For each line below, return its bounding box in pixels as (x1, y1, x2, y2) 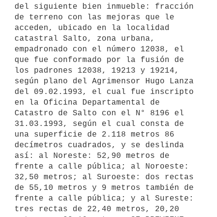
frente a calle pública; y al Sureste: (15, 194, 194, 203)
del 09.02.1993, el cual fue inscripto (15, 87, 194, 96)
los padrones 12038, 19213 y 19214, (15, 66, 179, 75)
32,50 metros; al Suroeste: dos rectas (15, 172, 194, 182)
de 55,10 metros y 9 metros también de (15, 183, 194, 192)
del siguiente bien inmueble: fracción (15, 2, 194, 11)
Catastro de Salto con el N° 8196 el (15, 108, 184, 118)
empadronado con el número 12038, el (15, 45, 184, 54)
